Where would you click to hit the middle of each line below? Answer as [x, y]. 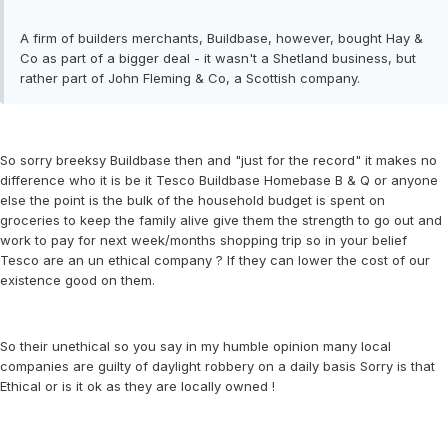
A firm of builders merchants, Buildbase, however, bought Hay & [221, 38]
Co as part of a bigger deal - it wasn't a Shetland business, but [218, 58]
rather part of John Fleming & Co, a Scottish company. [190, 78]
